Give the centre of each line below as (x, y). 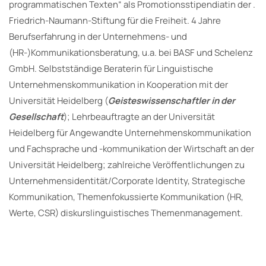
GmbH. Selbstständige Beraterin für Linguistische (111, 69)
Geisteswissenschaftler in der (172, 101)
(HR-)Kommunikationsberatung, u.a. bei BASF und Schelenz (131, 53)
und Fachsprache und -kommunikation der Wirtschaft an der (132, 149)
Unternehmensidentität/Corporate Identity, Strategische (127, 181)
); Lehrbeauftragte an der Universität (139, 117)
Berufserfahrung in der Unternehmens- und (98, 37)
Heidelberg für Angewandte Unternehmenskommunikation (130, 133)
